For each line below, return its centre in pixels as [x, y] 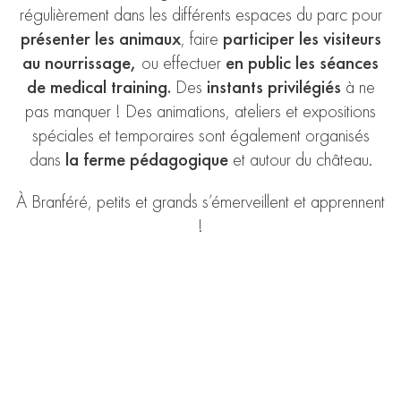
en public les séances [302, 62]
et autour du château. [300, 159]
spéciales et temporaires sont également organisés [200, 135]
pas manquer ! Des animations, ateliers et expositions [200, 111]
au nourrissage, [80, 62]
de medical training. [98, 86]
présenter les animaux [100, 38]
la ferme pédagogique [146, 159]
